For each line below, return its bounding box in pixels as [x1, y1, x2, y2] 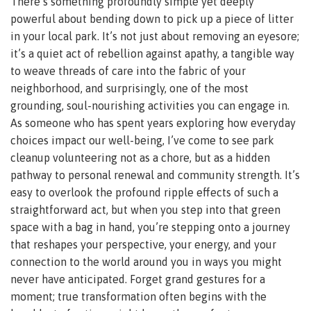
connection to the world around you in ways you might [10, 255, 282, 268]
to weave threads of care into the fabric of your [10, 64, 246, 77]
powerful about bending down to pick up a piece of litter [10, 12, 294, 25]
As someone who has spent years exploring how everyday [10, 116, 296, 129]
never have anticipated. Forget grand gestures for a [10, 272, 265, 285]
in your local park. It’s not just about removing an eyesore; [10, 29, 299, 42]
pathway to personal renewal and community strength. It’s [10, 168, 300, 181]
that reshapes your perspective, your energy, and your [10, 237, 276, 251]
